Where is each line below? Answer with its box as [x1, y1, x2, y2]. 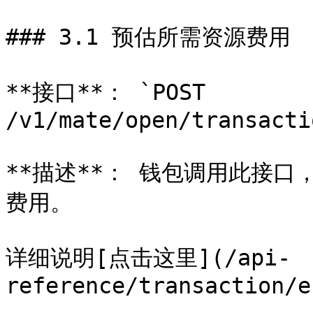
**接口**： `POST [6, 80, 205, 105]
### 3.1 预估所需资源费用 [6, 24, 291, 50]
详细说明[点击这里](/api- [6, 245, 291, 270]
